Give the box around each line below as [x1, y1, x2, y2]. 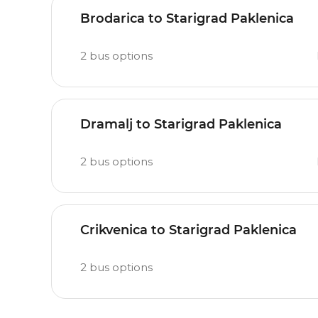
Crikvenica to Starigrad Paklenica [80, 222, 297, 238]
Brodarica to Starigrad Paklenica [80, 11, 294, 26]
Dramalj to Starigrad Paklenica [80, 116, 282, 132]
